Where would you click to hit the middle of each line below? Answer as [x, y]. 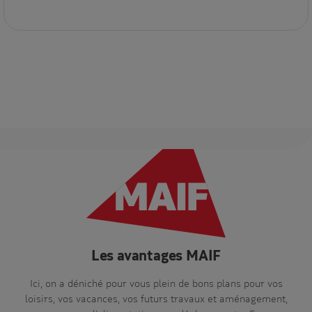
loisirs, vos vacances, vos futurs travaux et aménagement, [156, 298]
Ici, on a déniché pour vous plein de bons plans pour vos [156, 283]
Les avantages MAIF [156, 255]
